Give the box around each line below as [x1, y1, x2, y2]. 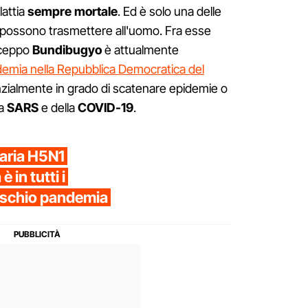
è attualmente [102, 43, 179, 58]
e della [38, 100, 78, 115]
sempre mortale [27, 4, 118, 19]
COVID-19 [78, 100, 133, 115]
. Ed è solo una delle [118, 4, 221, 19]
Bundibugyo [32, 43, 102, 58]
